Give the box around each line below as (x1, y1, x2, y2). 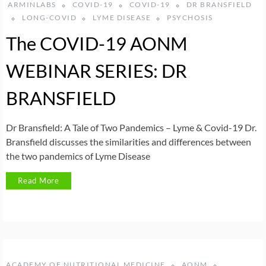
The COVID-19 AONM (6, 32, 188, 55)
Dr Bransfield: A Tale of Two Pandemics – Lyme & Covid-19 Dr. (6, 122, 256, 134)
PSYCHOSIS (167, 13, 213, 23)
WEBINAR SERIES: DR (6, 59, 187, 83)
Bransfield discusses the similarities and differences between (6, 136, 251, 148)
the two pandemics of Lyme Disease (6, 150, 150, 162)
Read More (18, 176, 60, 186)
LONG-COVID (22, 13, 77, 23)
